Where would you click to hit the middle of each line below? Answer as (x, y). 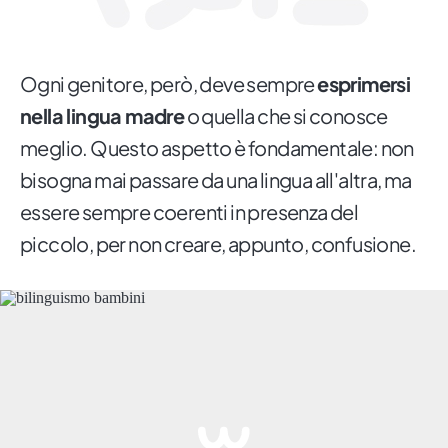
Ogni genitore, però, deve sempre (169, 84)
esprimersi (364, 84)
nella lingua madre (102, 116)
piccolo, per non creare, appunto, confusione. (218, 244)
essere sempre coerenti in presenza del (189, 212)
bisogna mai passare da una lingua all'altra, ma (216, 180)
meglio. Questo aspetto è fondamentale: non (217, 148)
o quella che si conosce (286, 116)
